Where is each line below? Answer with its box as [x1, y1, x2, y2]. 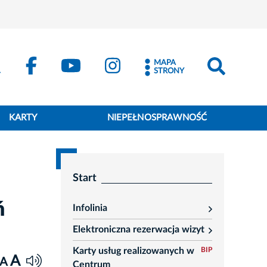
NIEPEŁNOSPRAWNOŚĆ [107, 113, 207, 123]
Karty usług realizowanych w [72, 246, 194, 256]
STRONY [154, 67, 184, 75]
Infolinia [72, 203, 107, 213]
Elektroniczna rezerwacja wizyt [72, 225, 204, 235]
